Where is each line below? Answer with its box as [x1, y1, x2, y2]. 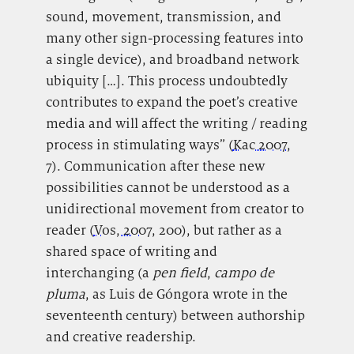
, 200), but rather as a [151, 221, 282, 239]
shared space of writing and [45, 243, 217, 261]
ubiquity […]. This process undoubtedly [45, 72, 288, 90]
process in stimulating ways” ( [45, 136, 233, 154]
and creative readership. [45, 328, 196, 346]
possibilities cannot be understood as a [45, 179, 290, 197]
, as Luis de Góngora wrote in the [85, 285, 288, 303]
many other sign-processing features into [45, 29, 303, 47]
